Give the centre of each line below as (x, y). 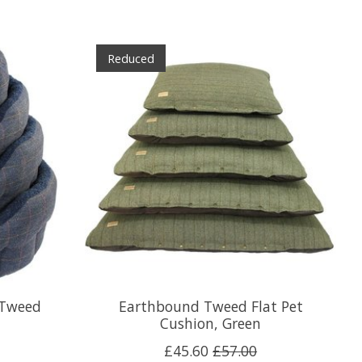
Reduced (130, 59)
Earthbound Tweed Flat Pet (210, 306)
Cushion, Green (211, 323)
